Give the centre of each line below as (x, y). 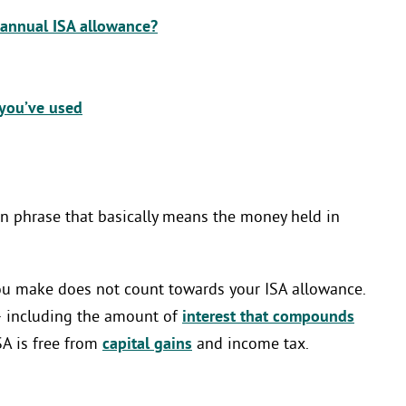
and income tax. (251, 345)
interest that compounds (268, 318)
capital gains (147, 345)
